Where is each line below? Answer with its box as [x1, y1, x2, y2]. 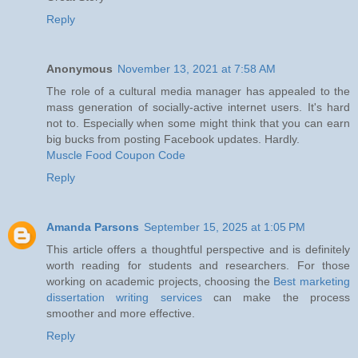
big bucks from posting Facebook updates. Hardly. [46, 133, 300, 146]
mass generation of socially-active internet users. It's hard [46, 101, 350, 114]
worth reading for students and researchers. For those [46, 259, 350, 272]
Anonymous [46, 62, 113, 76]
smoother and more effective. [46, 307, 195, 320]
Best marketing [273, 275, 351, 288]
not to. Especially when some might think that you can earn [46, 117, 350, 130]
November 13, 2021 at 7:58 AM [117, 62, 276, 76]
